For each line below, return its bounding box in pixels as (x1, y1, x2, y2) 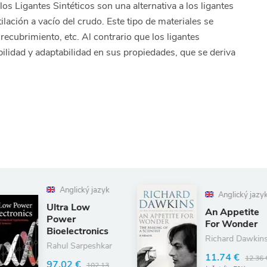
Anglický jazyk (124, 189, 176, 200)
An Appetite (113, 205, 167, 219)
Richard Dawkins (113, 232, 176, 244)
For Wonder (113, 217, 166, 231)
